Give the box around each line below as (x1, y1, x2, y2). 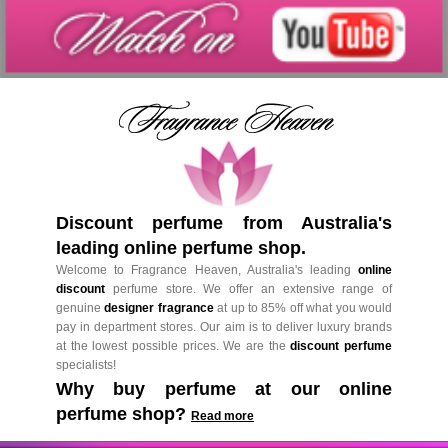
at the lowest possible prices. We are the (56, 338, 291, 353)
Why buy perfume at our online (56, 378, 392, 399)
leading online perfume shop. (56, 237, 306, 258)
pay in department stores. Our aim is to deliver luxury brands (56, 319, 392, 334)
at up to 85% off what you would (213, 300, 393, 315)
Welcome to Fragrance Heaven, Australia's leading (56, 262, 358, 277)
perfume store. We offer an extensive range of (105, 281, 392, 296)
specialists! (56, 357, 116, 372)
